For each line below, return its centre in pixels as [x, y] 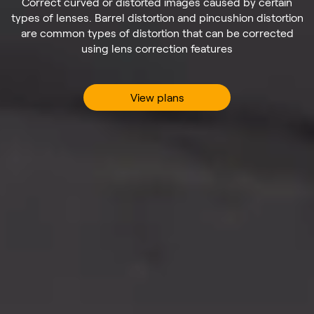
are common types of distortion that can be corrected [157, 33]
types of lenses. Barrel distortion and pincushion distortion [157, 18]
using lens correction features [157, 48]
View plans [157, 97]
